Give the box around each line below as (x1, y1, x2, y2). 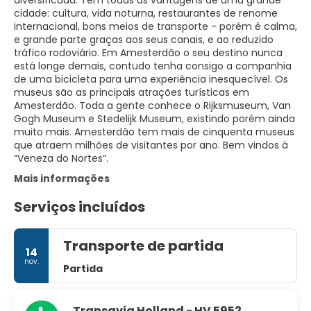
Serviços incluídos (14, 197, 145, 217)
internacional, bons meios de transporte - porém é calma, (14, 19, 297, 33)
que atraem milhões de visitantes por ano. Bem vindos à (14, 138, 288, 152)
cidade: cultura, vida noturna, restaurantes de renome (14, 6, 278, 20)
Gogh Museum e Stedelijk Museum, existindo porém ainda (14, 112, 295, 126)
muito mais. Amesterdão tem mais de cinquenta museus (14, 125, 294, 139)
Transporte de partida (63, 236, 224, 255)
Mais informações (14, 171, 110, 185)
